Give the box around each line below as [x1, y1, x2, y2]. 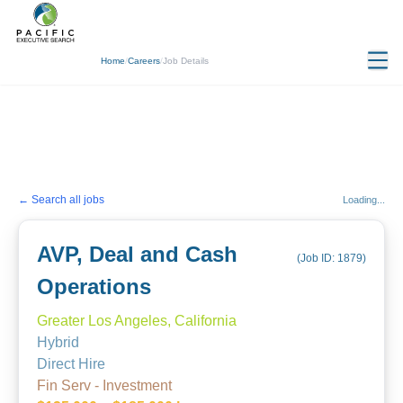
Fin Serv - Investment [37, 378, 172, 393]
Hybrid [37, 335, 79, 350]
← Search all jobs [18, 193, 104, 206]
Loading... [343, 194, 385, 205]
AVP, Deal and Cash [37, 242, 237, 266]
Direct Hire [37, 356, 105, 372]
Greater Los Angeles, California [37, 313, 237, 328]
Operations [37, 274, 151, 299]
